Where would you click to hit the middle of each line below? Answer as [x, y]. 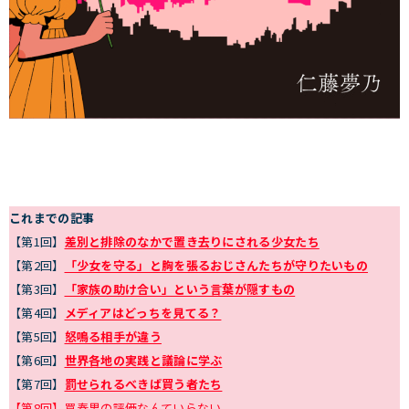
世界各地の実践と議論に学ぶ [143, 361]
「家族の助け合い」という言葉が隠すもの [180, 289]
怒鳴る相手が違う [113, 337]
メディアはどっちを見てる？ [143, 313]
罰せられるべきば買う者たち [143, 384]
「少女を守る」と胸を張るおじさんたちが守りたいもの [216, 266]
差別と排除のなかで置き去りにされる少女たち [192, 242]
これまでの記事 [52, 218]
